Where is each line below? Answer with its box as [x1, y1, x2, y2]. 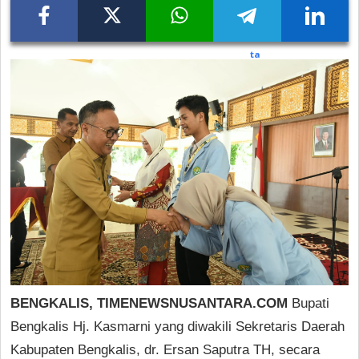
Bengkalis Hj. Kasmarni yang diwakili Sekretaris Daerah [10, 318, 345, 334]
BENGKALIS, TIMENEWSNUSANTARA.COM [10, 295, 288, 311]
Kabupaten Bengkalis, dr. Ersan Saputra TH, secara [10, 341, 320, 357]
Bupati [288, 295, 329, 311]
